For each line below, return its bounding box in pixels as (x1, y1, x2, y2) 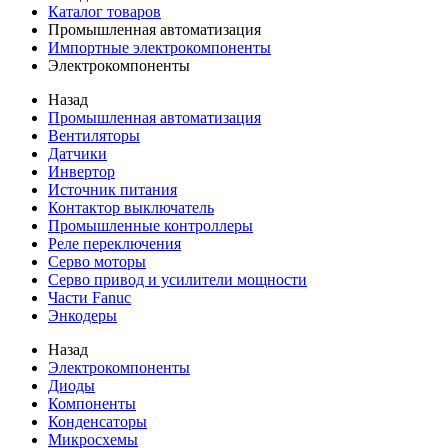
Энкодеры (48, 307, 117, 324)
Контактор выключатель (48, 199, 214, 216)
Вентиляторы (48, 127, 140, 144)
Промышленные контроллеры (48, 217, 253, 234)
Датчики (48, 145, 107, 162)
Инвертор (48, 163, 115, 180)
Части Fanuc (48, 289, 131, 306)
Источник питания (48, 181, 177, 198)
